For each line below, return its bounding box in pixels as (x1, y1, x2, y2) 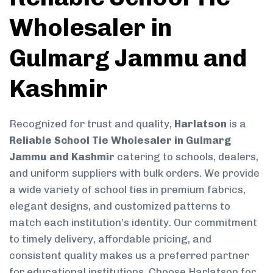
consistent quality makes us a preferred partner (9, 249, 249, 261)
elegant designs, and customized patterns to (9, 199, 230, 212)
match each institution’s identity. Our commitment (9, 216, 257, 229)
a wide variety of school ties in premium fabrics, (9, 183, 246, 196)
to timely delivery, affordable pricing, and (9, 232, 211, 245)
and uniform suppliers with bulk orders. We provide (9, 166, 260, 179)
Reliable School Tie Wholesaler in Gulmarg (9, 133, 231, 146)
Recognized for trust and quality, (9, 117, 174, 130)
